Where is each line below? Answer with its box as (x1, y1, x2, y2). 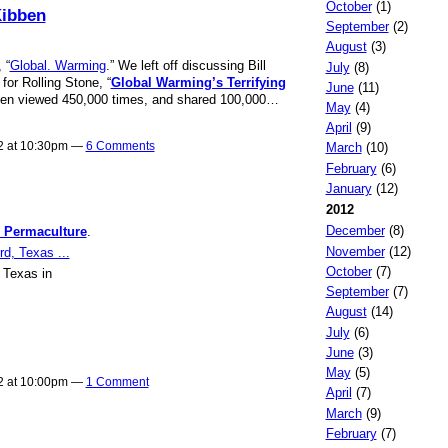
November (325, 243, 385, 259)
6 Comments (85, 139, 155, 154)
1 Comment (85, 374, 149, 389)
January (325, 180, 372, 196)
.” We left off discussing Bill (105, 57, 266, 73)
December (325, 223, 385, 239)
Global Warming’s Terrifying (110, 74, 286, 90)
